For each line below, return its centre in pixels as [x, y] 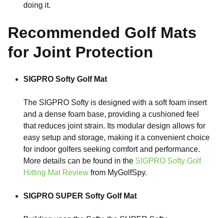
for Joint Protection [81, 52]
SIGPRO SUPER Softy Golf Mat [80, 196]
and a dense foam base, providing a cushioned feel [111, 114]
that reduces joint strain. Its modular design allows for [114, 126]
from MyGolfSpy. [118, 173]
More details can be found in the [79, 161]
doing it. [37, 5]
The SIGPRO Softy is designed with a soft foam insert [115, 102]
